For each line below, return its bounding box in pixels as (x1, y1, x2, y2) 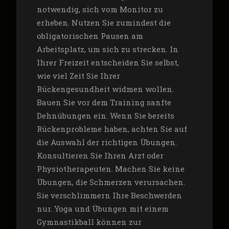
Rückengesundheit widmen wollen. (36, 83, 174, 94)
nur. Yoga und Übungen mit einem (36, 203, 169, 214)
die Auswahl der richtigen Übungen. (36, 136, 177, 147)
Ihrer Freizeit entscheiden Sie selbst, (36, 57, 179, 67)
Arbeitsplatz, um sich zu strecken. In (36, 43, 178, 54)
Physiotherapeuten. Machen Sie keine (36, 163, 185, 174)
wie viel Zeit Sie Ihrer (36, 70, 120, 81)
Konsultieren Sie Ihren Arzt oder (36, 150, 164, 161)
